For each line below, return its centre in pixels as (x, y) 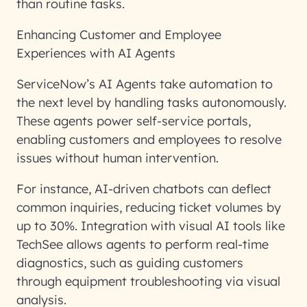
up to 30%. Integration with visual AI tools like (151, 226)
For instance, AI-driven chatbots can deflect (144, 189)
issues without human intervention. (119, 158)
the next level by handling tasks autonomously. (151, 102)
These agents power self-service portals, (134, 121)
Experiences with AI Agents (96, 53)
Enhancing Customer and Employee (119, 35)
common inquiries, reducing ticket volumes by (149, 207)
